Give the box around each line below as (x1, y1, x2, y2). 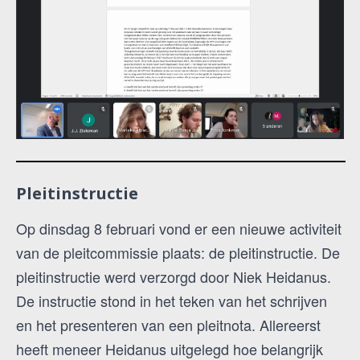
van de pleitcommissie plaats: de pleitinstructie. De (16, 242, 340, 264)
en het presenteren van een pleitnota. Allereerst (16, 314, 321, 336)
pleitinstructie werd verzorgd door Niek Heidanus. (16, 266, 331, 288)
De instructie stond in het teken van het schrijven (16, 290, 327, 312)
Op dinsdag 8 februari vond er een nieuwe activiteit (16, 218, 342, 239)
